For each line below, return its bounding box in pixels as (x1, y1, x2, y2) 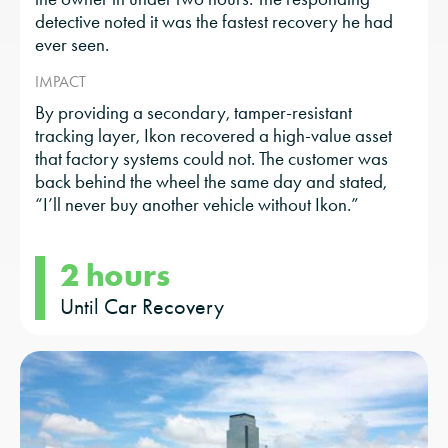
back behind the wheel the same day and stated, (35, 170, 387, 194)
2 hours (60, 255, 170, 295)
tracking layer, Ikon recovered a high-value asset (35, 124, 392, 148)
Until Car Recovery (60, 293, 224, 321)
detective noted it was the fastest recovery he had (35, 10, 393, 34)
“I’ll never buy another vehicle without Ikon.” (35, 193, 359, 217)
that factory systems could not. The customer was (35, 147, 388, 171)
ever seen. (35, 33, 109, 57)
